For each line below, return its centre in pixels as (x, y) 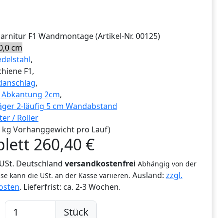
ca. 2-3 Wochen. (92, 187)
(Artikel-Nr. (115, 36)
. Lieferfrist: (41, 187)
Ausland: (148, 175)
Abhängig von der (167, 164)
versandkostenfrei (100, 164)
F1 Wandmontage (61, 36)
